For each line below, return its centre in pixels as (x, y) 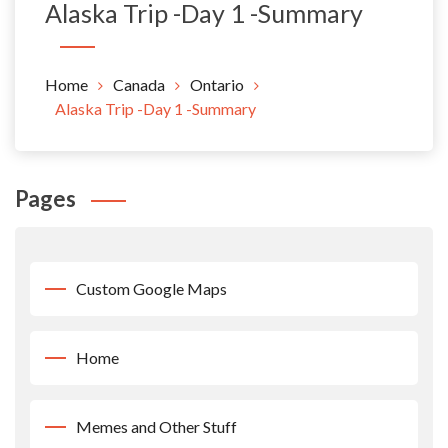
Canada (139, 84)
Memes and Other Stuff (156, 426)
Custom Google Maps (151, 288)
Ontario (217, 84)
